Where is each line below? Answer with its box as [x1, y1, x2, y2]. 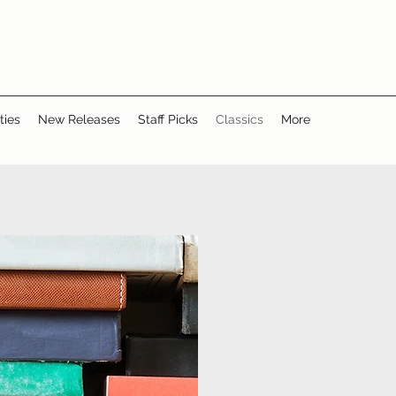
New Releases [38, 112, 120, 126]
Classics [216, 112, 263, 126]
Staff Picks [138, 112, 198, 126]
